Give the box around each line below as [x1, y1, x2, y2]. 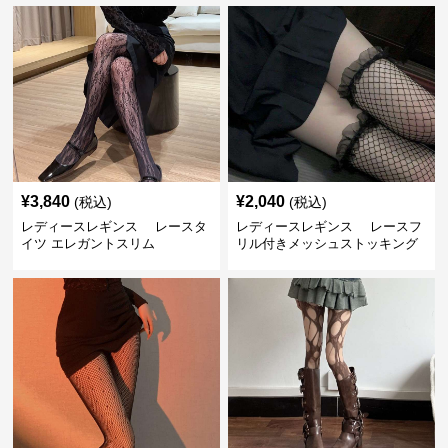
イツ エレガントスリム [21, 236, 156, 251]
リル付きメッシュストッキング [235, 236, 418, 251]
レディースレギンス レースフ [235, 219, 422, 234]
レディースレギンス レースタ [21, 219, 208, 234]
